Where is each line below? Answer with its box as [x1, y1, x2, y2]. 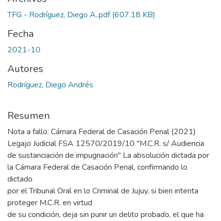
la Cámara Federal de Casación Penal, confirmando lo [7, 162, 187, 173]
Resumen [7, 109, 50, 123]
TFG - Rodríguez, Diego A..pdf [7, 9, 110, 21]
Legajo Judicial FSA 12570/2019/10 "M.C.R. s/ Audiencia [7, 138, 204, 149]
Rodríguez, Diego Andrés [7, 79, 93, 91]
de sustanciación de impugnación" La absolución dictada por [7, 150, 209, 161]
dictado [7, 174, 33, 185]
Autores [7, 62, 43, 76]
